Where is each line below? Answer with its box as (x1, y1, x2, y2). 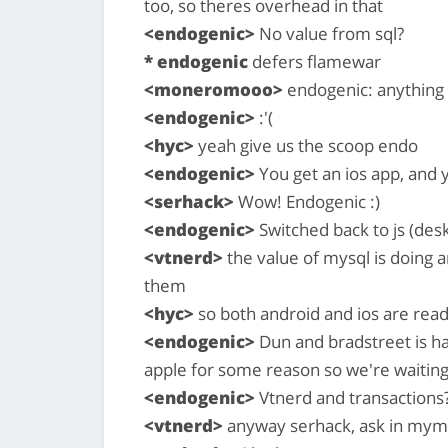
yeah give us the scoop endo (194, 133, 418, 157)
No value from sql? (255, 21, 404, 45)
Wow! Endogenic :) (234, 189, 380, 213)
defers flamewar (248, 49, 381, 73)
